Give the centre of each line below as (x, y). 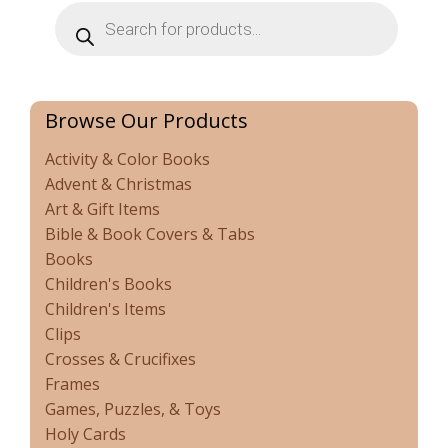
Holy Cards (85, 434)
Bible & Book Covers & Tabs (150, 234)
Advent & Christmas (118, 184)
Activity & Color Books (127, 159)
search (80, 27)
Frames (72, 384)
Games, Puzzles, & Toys (133, 409)
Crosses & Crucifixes (120, 359)
